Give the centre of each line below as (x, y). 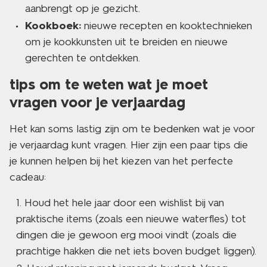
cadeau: (28, 177)
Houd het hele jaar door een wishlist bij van (124, 203)
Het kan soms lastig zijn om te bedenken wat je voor (132, 129)
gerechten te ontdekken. (83, 58)
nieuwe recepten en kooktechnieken (167, 26)
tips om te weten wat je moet (109, 84)
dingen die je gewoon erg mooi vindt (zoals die (126, 235)
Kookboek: (53, 26)
